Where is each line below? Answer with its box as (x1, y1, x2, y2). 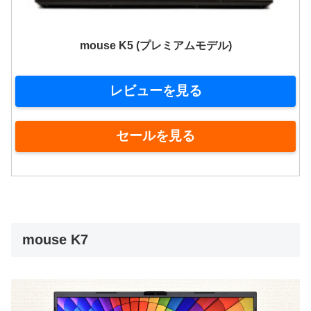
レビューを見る (109, 83, 202, 99)
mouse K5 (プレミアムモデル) (79, 39, 232, 51)
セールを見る (116, 128, 195, 144)
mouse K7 (22, 231, 88, 247)
